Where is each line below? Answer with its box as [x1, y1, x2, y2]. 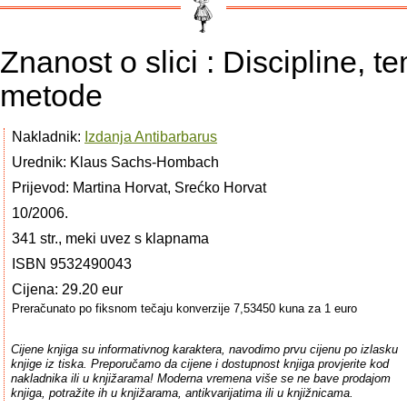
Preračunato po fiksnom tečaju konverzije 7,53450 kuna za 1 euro [12, 302, 357, 315]
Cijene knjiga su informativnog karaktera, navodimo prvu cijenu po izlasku [10, 342, 398, 357]
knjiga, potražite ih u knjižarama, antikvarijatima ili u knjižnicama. [10, 386, 353, 401]
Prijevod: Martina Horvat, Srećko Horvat [12, 180, 266, 195]
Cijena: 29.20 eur [12, 282, 123, 297]
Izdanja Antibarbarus [84, 129, 217, 144]
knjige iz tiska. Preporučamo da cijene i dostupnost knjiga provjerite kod [10, 357, 389, 372]
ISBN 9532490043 [12, 256, 132, 272]
